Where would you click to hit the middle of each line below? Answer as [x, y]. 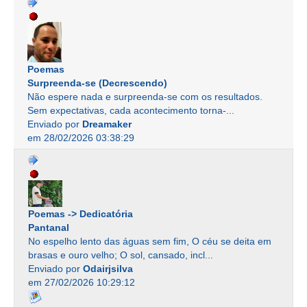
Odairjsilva [108, 269]
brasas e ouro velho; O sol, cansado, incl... [121, 255]
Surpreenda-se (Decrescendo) [97, 83]
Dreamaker [107, 124]
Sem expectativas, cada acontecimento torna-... [131, 110]
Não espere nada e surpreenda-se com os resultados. [145, 96]
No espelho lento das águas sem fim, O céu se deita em [150, 241]
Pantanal [49, 228]
